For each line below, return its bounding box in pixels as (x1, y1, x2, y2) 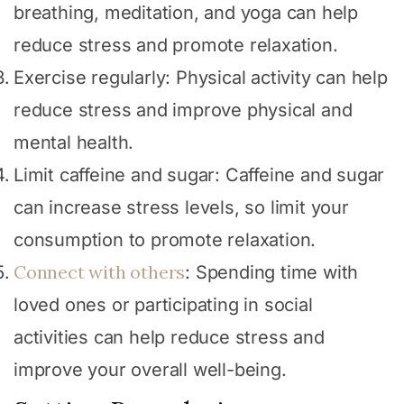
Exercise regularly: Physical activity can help (14, 66, 388, 88)
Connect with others (14, 260, 186, 283)
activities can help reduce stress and (14, 326, 325, 348)
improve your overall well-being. (14, 358, 287, 381)
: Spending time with (185, 261, 359, 283)
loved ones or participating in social (14, 293, 313, 316)
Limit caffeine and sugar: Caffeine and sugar (14, 163, 385, 186)
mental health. (14, 131, 134, 153)
